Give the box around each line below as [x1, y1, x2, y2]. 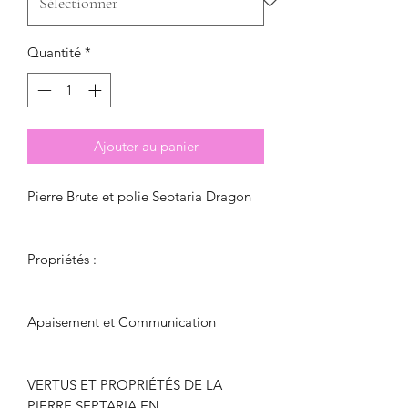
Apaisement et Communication [27, 313, 216, 331]
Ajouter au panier [93, 138, 199, 156]
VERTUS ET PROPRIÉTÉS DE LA [27, 376, 222, 394]
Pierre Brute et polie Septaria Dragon [27, 188, 251, 206]
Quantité [27, 43, 81, 61]
